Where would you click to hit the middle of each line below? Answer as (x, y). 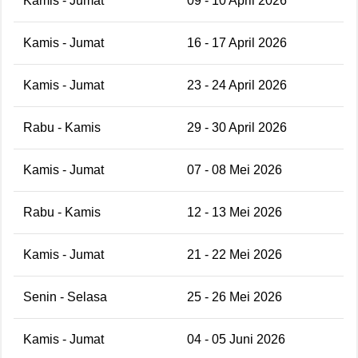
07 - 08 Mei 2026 (235, 169)
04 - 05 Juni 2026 (236, 339)
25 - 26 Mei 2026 (235, 296)
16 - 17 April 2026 (237, 42)
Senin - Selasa (65, 296)
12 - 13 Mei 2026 (235, 212)
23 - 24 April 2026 (237, 85)
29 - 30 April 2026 (237, 127)
